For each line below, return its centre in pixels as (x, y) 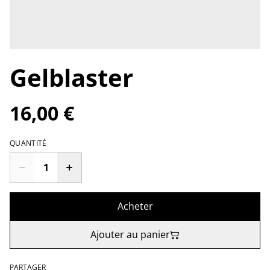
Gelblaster (71, 77)
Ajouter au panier (130, 234)
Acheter (135, 206)
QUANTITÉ (28, 143)
